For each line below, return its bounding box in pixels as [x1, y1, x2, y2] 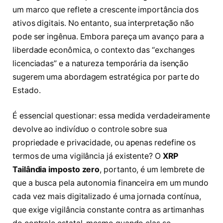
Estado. [12, 85, 41, 95]
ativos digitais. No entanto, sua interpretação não [12, 18, 195, 28]
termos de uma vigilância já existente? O [12, 151, 163, 161]
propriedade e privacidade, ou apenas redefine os [12, 138, 196, 148]
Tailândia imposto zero [12, 165, 100, 175]
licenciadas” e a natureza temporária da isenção [12, 58, 189, 68]
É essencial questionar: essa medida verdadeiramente [12, 111, 210, 121]
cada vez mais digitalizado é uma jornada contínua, [12, 192, 202, 202]
